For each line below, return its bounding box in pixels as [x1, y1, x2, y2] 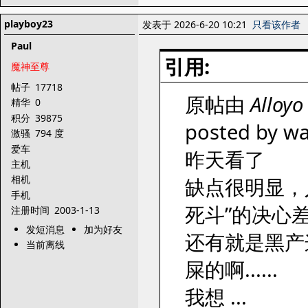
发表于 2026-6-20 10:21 [142, 18, 252, 31]
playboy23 [4, 17, 53, 30]
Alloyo [250, 91, 303, 118]
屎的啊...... [185, 256, 278, 283]
